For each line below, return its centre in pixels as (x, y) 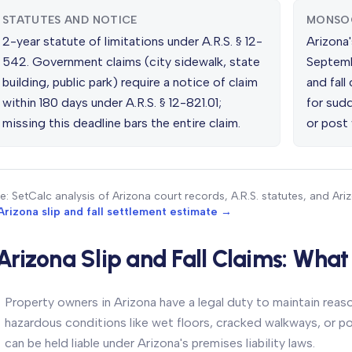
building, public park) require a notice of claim (130, 82)
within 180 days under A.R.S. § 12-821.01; (112, 103)
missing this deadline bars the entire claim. (121, 123)
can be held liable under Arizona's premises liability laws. (160, 343)
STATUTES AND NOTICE (70, 20)
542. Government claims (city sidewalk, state (131, 62)
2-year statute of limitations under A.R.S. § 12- (132, 41)
